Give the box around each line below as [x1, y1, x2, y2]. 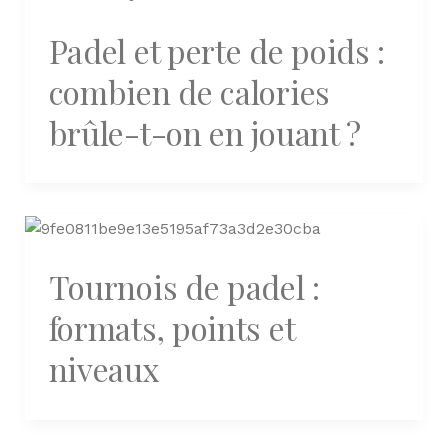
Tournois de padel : [48, 265, 320, 309]
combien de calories [48, 69, 330, 113]
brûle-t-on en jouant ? [48, 110, 362, 154]
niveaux [48, 347, 160, 391]
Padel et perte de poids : [48, 28, 386, 72]
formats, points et [48, 306, 295, 350]
